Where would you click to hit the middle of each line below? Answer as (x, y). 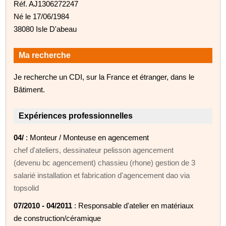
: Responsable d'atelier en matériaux (133, 205)
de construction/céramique (58, 218)
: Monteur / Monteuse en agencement (87, 137)
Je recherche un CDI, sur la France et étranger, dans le (104, 77)
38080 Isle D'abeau (45, 29)
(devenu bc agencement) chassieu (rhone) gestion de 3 (105, 162)
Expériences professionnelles (76, 116)
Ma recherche (45, 55)
